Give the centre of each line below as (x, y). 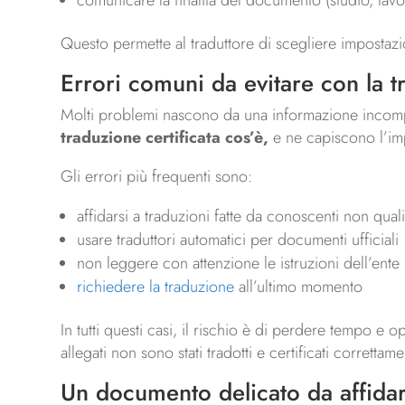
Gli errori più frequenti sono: (157, 177)
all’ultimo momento (299, 287)
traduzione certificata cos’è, (165, 138)
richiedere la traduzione (156, 287)
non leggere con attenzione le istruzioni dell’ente (239, 264)
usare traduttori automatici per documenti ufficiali (238, 240)
